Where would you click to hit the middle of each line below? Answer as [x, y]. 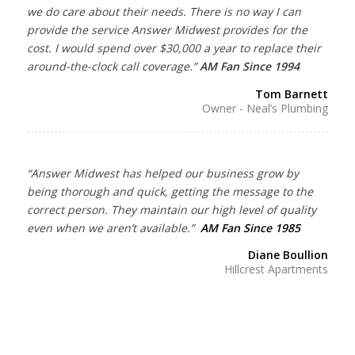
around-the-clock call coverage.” [113, 66]
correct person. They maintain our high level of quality [171, 209]
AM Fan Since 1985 [250, 227]
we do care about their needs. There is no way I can [164, 11]
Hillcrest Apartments [277, 269]
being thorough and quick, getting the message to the [170, 191]
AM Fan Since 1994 [249, 66]
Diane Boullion [288, 255]
